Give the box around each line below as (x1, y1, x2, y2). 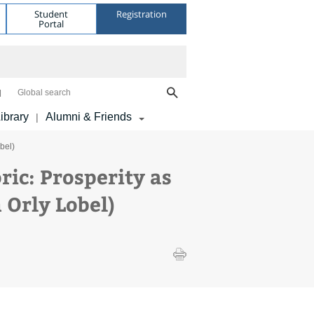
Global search (18, 88, 71, 97)
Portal (39, 17, 64, 30)
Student (34, 7, 69, 20)
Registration (116, 7, 167, 20)
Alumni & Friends (46, 111, 132, 123)
